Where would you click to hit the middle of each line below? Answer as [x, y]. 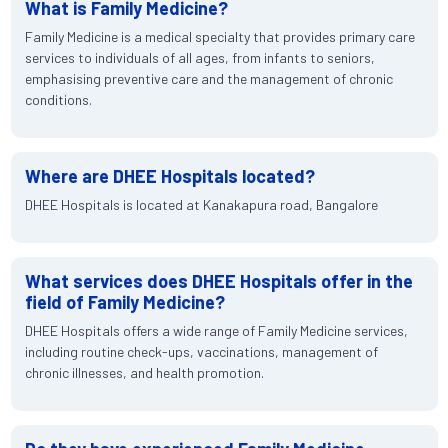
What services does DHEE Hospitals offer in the [218, 280]
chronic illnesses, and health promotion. [144, 372]
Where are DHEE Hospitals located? [169, 175]
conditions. [58, 99]
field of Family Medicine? [124, 301]
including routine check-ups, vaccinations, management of [201, 351]
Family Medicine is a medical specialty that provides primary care [219, 36]
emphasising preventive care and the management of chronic [208, 78]
